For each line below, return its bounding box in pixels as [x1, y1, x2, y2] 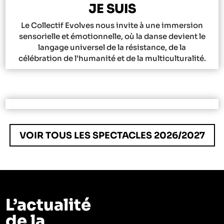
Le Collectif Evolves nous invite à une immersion [21, 20, 203, 30]
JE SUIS [88, 1, 136, 17]
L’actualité [5, 195, 91, 215]
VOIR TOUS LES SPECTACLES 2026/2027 [19, 129, 205, 141]
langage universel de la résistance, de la [38, 42, 186, 52]
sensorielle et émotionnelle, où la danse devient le [18, 31, 205, 41]
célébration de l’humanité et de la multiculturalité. [18, 53, 206, 63]
